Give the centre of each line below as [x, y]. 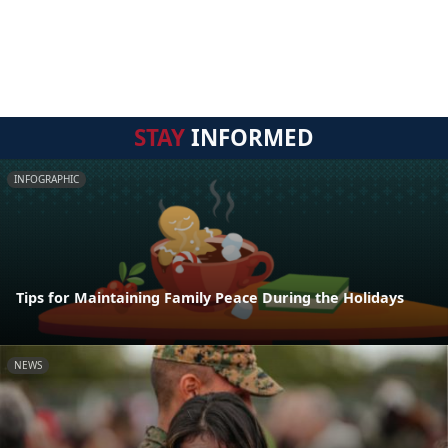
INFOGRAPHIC [46, 178]
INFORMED [249, 137]
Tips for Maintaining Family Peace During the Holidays [210, 298]
